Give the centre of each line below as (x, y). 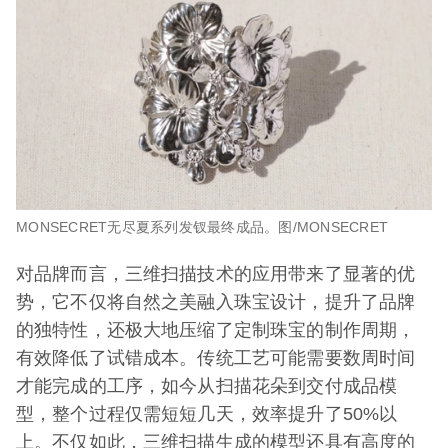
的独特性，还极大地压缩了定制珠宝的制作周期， (216, 329)
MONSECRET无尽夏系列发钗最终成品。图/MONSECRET (202, 226)
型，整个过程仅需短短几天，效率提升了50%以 (207, 413)
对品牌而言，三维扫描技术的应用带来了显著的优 (216, 273)
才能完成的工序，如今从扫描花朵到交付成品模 (207, 385)
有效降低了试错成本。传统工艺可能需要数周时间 (216, 357)
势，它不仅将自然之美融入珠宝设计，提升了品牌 (216, 301)
